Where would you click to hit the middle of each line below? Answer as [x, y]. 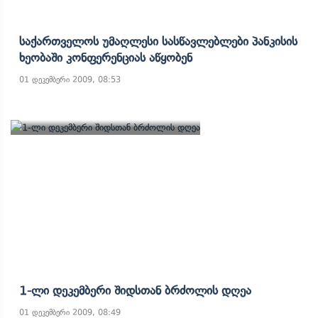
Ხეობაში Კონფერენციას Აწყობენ [106, 57]
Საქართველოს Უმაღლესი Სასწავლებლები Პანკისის [158, 41]
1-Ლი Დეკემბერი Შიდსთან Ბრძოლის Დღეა [135, 290]
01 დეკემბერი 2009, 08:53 [70, 79]
